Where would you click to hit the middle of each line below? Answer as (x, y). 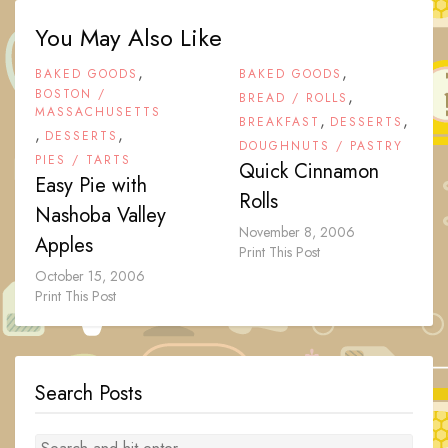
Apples (64, 246)
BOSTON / (70, 94)
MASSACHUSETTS (98, 112)
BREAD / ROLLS (293, 98)
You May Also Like (128, 38)
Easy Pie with (91, 186)
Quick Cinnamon (309, 172)
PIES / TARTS (83, 160)
